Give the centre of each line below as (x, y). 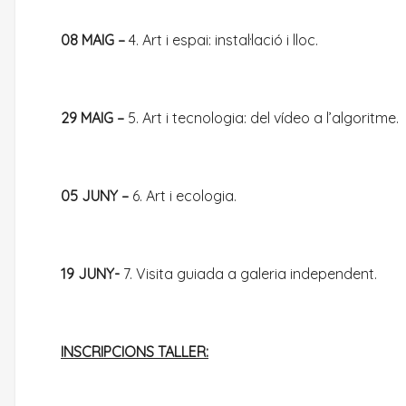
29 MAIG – (92, 118)
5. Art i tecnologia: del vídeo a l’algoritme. (261, 118)
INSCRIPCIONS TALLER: (135, 352)
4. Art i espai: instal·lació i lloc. (223, 40)
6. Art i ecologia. (183, 196)
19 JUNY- (90, 274)
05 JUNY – (95, 196)
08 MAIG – (95, 40)
